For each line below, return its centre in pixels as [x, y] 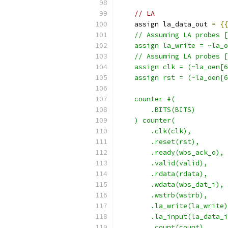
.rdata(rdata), [163, 174]
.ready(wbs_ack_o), [171, 152]
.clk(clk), [155, 131]
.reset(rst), [159, 142]
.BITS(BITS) [157, 110]
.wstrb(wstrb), [163, 195]
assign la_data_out [165, 24]
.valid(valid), [163, 163]
